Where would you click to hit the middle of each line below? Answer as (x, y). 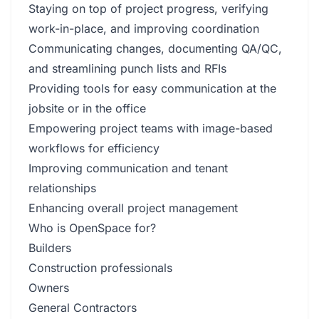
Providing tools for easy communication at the (152, 88)
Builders (50, 248)
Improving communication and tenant (128, 168)
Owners (49, 288)
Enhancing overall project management (133, 208)
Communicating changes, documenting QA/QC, (155, 48)
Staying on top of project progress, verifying (148, 9)
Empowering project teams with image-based (151, 128)
